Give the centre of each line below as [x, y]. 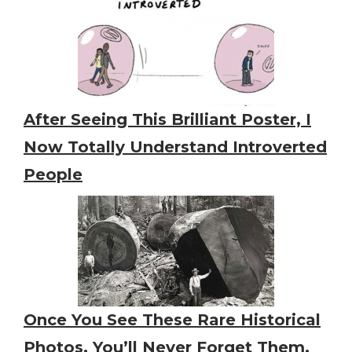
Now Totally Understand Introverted [175, 147]
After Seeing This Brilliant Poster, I [167, 120]
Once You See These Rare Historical [172, 320]
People [53, 175]
